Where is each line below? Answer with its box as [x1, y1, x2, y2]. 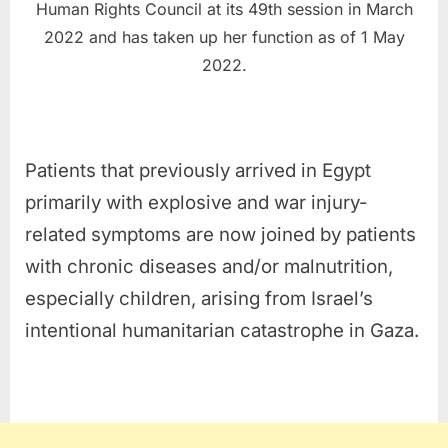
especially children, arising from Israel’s [25, 286, 373, 310]
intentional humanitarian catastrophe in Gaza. [25, 318, 419, 342]
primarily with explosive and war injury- [25, 190, 368, 214]
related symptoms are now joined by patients [25, 222, 416, 246]
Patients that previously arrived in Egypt [25, 158, 371, 182]
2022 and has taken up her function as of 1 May [43, 26, 405, 47]
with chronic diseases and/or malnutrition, [25, 254, 393, 278]
